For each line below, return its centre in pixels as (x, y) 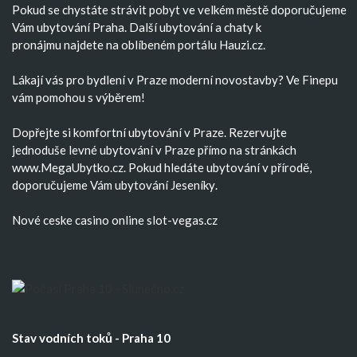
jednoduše (40, 149)
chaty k (243, 27)
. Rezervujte (255, 132)
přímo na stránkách (246, 149)
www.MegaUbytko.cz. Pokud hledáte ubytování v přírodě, (162, 167)
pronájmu (37, 44)
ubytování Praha (80, 27)
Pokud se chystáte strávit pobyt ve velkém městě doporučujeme (179, 9)
